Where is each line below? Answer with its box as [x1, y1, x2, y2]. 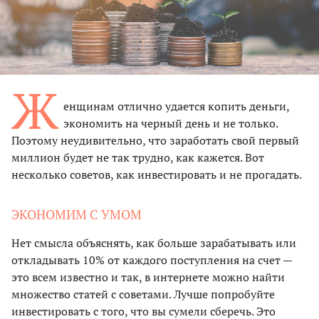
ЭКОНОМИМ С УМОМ [11, 205, 142, 223]
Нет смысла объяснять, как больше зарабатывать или [11, 234, 296, 251]
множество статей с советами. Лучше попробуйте [11, 286, 275, 302]
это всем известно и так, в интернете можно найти [11, 268, 285, 285]
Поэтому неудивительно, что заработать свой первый [11, 132, 299, 148]
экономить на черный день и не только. [63, 115, 278, 131]
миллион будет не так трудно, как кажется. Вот [11, 149, 264, 165]
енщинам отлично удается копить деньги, [63, 98, 289, 114]
